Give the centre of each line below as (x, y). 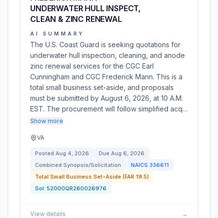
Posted (45, 153)
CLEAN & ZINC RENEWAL (76, 19)
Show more (47, 121)
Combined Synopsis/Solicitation (78, 165)
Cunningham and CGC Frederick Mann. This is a (106, 77)
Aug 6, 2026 (128, 153)
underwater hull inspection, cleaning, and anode (108, 55)
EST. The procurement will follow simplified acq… (109, 109)
